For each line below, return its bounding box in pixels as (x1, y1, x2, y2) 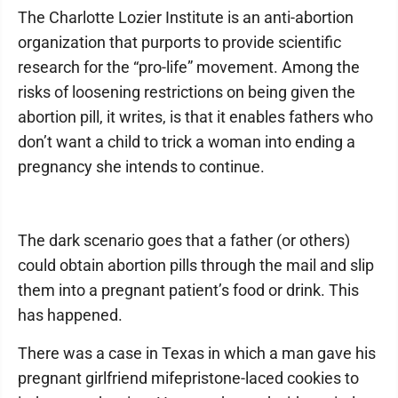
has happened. (18, 306, 123, 324)
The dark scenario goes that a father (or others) (18, 231, 350, 250)
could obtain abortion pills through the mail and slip (18, 256, 374, 275)
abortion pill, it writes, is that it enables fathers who (18, 107, 373, 126)
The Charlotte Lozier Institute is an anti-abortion (18, 8, 354, 27)
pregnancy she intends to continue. (18, 157, 265, 176)
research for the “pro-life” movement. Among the (18, 58, 360, 76)
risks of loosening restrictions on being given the (18, 83, 355, 101)
